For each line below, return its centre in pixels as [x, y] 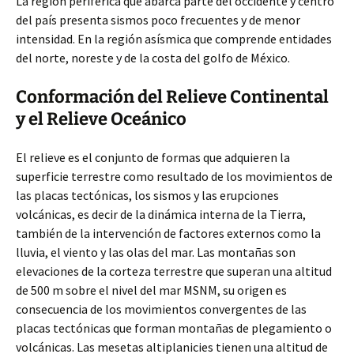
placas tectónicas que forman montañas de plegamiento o [174, 328]
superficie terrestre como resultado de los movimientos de [174, 176]
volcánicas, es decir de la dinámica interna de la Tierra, [161, 214]
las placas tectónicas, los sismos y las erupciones [147, 195]
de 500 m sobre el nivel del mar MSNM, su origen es [151, 290]
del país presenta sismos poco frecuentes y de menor [158, 20]
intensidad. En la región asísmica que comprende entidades [174, 39]
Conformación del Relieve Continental [172, 97]
